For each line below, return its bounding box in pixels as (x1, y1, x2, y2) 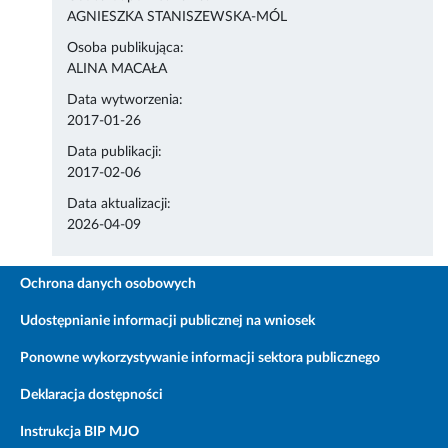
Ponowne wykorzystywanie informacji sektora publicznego (20, 351, 380, 366)
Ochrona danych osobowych (20, 277, 196, 292)
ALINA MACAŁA (67, 62, 168, 77)
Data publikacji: (67, 145, 163, 160)
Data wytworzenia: (67, 93, 184, 108)
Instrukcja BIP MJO (20, 425, 139, 440)
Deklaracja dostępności (20, 388, 163, 403)
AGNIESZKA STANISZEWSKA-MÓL (67, 10, 288, 25)
